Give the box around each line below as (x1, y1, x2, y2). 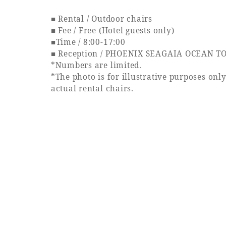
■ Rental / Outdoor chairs (50, 14, 152, 25)
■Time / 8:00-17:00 (50, 37, 126, 48)
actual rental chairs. (50, 83, 134, 94)
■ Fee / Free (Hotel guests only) (50, 25, 175, 36)
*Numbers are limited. (50, 60, 142, 71)
